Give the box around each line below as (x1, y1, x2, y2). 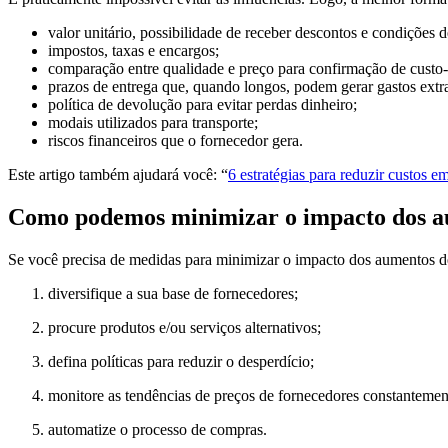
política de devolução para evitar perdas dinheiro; (48, 96, 357, 114)
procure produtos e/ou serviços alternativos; (48, 318, 321, 336)
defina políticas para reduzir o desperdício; (48, 352, 314, 370)
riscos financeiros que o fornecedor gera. (48, 132, 303, 150)
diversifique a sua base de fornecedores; (48, 284, 298, 302)
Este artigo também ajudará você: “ (8, 166, 228, 184)
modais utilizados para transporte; (48, 114, 258, 132)
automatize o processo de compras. (48, 420, 267, 438)
